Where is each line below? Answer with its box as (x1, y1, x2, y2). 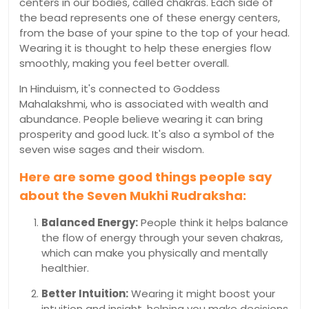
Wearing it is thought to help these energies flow (19, 40, 271, 55)
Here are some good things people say (19, 168, 272, 186)
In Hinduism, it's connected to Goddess (19, 81, 220, 96)
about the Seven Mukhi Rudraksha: (19, 186, 246, 204)
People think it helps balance (138, 215, 288, 230)
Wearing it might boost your (128, 286, 275, 301)
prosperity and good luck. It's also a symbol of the (19, 126, 275, 141)
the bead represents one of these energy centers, (19, 10, 280, 25)
